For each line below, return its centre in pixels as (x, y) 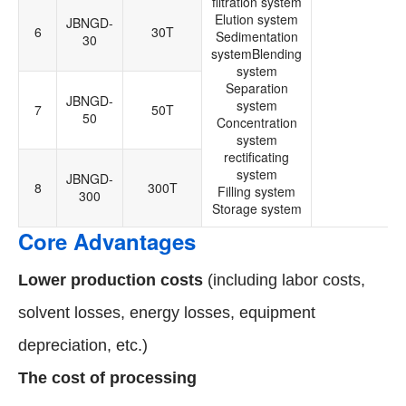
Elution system (256, 19)
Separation (256, 88)
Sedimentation (256, 37)
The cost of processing (107, 378)
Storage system (256, 209)
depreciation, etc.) (83, 346)
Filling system (256, 192)
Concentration (256, 123)
